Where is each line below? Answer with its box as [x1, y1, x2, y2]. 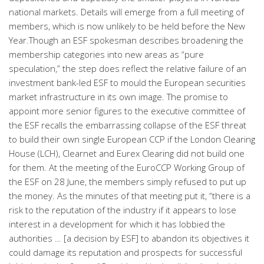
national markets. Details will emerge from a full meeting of [9, 6, 244, 18]
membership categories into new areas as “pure [9, 48, 204, 60]
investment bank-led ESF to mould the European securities [9, 77, 246, 88]
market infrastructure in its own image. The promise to [9, 91, 228, 103]
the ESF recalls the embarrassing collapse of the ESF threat [9, 119, 246, 131]
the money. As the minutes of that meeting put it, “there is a [9, 190, 250, 202]
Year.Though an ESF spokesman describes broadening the [9, 34, 243, 46]
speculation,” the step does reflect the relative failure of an [9, 62, 246, 74]
